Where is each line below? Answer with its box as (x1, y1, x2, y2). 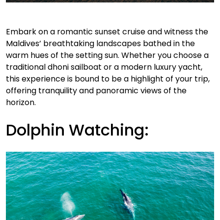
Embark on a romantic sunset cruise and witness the (6, 26, 208, 37)
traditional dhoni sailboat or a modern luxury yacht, (6, 61, 202, 73)
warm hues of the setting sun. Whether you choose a (6, 49, 209, 61)
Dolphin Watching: (6, 118, 149, 141)
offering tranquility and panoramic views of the (6, 84, 187, 96)
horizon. (6, 96, 36, 108)
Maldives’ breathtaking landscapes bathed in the (6, 37, 195, 49)
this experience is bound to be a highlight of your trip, (6, 73, 210, 84)
